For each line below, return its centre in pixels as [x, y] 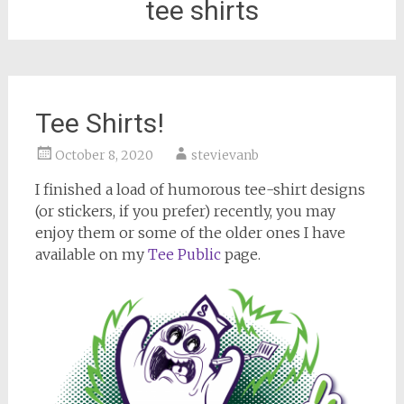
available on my [91, 254]
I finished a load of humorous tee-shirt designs [200, 189]
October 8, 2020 [104, 155]
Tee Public [184, 254]
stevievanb [225, 155]
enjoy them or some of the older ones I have [190, 233]
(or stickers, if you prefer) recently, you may [185, 211]
